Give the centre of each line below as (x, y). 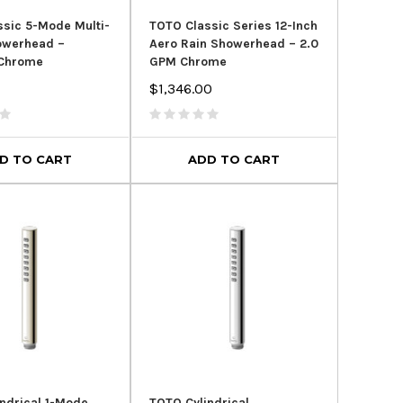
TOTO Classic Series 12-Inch (233, 25)
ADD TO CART (234, 160)
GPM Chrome (188, 61)
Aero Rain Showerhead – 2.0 (233, 43)
